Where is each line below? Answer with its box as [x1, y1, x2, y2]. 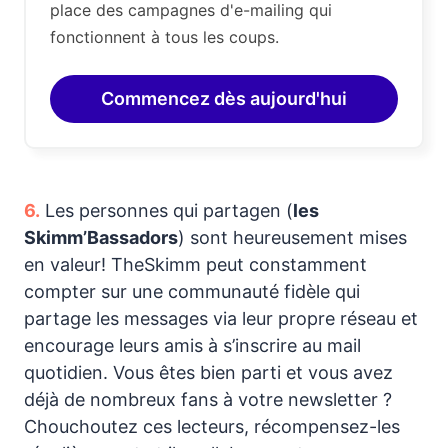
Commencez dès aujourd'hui [101, 88, 347, 110]
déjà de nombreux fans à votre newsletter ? [24, 389, 392, 411]
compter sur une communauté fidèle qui [24, 281, 360, 303]
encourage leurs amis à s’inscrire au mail [24, 335, 361, 357]
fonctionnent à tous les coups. [50, 27, 279, 48]
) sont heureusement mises [178, 227, 407, 249]
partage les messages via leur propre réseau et [24, 308, 418, 330]
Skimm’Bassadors [24, 227, 178, 249]
